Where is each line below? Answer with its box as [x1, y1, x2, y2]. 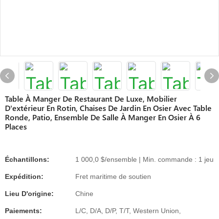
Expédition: [5, 173, 44, 180]
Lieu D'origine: [5, 190, 54, 197]
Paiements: [5, 207, 42, 215]
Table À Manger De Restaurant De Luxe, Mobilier [5, 93, 177, 104]
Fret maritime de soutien [75, 173, 151, 180]
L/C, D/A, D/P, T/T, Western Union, [75, 207, 181, 215]
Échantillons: [5, 155, 49, 163]
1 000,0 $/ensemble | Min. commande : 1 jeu [75, 155, 214, 163]
